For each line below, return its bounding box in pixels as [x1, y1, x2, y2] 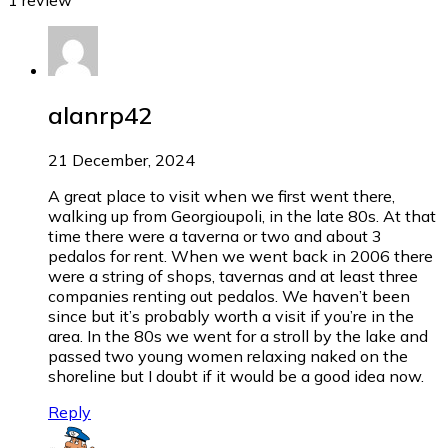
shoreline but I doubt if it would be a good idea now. [48, 365, 424, 386]
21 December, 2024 [48, 149, 195, 170]
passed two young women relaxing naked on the [48, 345, 408, 366]
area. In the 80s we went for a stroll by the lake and [48, 325, 428, 346]
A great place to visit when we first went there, [48, 185, 395, 206]
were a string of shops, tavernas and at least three [48, 265, 418, 286]
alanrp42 [48, 99, 152, 130]
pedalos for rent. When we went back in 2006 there [48, 245, 433, 266]
